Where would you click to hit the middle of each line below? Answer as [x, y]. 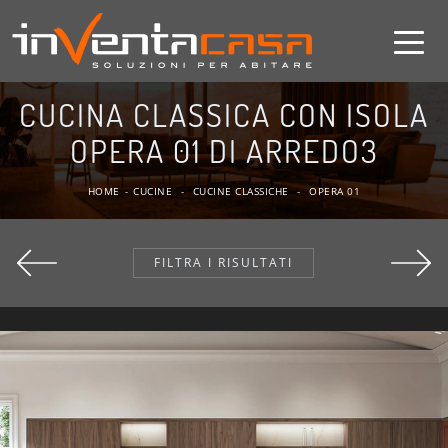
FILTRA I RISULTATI [224, 262]
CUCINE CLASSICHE [240, 191]
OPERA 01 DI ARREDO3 [224, 150]
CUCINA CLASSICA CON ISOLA [224, 114]
